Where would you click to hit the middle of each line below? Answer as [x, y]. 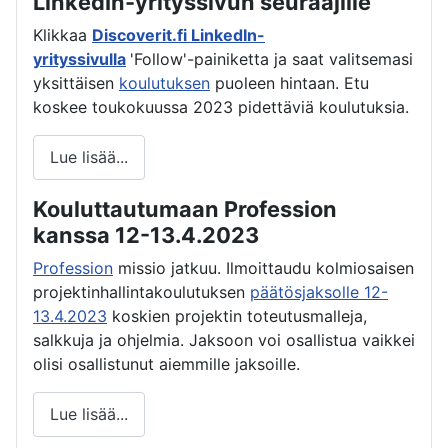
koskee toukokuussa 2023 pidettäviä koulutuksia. [221, 106]
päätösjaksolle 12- [319, 291]
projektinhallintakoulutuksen [141, 291]
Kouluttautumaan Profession [185, 208]
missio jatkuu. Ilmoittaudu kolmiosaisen [263, 267]
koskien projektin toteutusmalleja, [237, 315]
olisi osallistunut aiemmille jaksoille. [166, 363]
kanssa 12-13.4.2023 [146, 234]
